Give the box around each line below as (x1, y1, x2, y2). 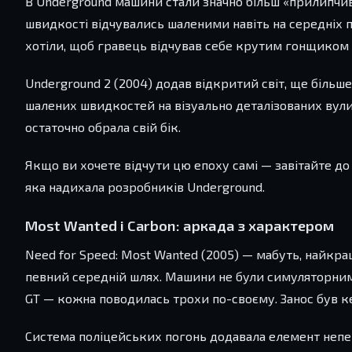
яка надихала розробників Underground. (25, 179, 265, 195)
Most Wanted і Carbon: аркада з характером (25, 217, 334, 235)
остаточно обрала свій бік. (25, 119, 181, 135)
